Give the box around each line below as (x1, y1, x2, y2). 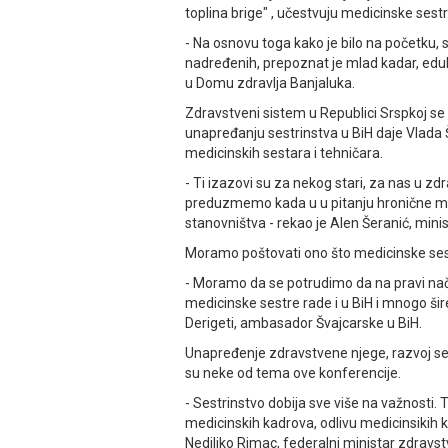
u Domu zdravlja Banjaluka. (185, 75, 355, 92)
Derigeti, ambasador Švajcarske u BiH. (185, 315, 422, 332)
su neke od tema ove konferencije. (185, 365, 401, 382)
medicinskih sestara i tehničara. (185, 145, 383, 162)
